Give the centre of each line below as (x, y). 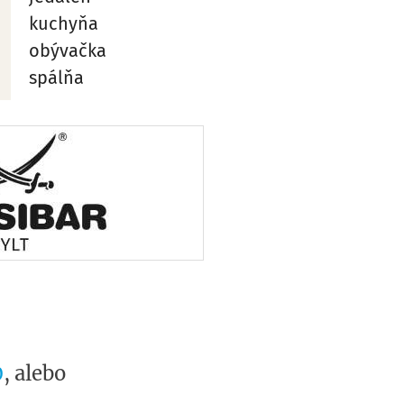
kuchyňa (64, 23)
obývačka (68, 50)
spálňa (57, 77)
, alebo (35, 373)
